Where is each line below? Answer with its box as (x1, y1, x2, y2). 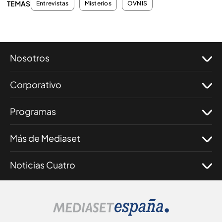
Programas (10, 106, 56, 117)
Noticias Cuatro (10, 159, 75, 170)
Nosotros (10, 52, 50, 63)
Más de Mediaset (10, 132, 80, 144)
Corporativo (10, 79, 61, 90)
